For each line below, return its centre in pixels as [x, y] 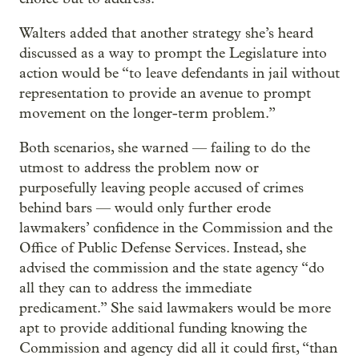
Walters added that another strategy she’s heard [166, 34]
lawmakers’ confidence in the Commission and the [176, 228]
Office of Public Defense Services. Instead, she [163, 248]
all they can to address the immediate [135, 288]
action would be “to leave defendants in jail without [179, 74]
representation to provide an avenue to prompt [165, 94]
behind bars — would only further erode [145, 208]
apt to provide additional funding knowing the [163, 329]
